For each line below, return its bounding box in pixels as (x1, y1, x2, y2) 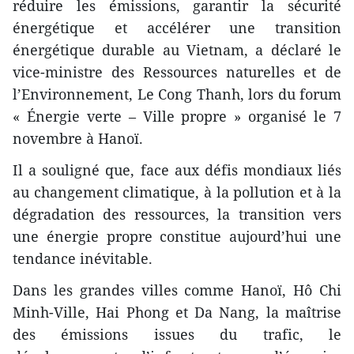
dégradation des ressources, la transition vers (13, 204, 341, 224)
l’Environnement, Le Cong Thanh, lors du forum (13, 84, 341, 104)
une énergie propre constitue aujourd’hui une (13, 226, 341, 246)
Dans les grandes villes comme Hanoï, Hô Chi (13, 280, 341, 299)
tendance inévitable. (13, 248, 153, 268)
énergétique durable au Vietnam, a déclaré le (13, 40, 341, 59)
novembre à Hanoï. (13, 128, 143, 148)
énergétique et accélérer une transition (13, 17, 341, 37)
